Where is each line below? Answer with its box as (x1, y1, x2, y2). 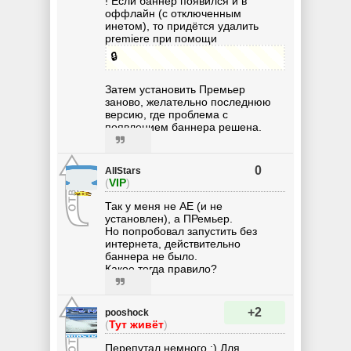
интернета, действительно (105, 237, 241, 250)
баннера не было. (105, 249, 197, 262)
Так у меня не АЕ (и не (105, 199, 223, 212)
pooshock (105, 306, 149, 318)
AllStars (105, 165, 141, 176)
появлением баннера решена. (105, 120, 262, 133)
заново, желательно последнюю (105, 95, 271, 108)
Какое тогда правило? (105, 262, 217, 275)
